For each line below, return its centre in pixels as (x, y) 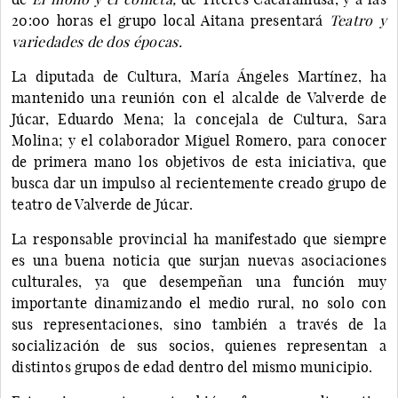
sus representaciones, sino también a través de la (199, 324)
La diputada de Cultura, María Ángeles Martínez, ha (199, 76)
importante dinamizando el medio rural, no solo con (199, 302)
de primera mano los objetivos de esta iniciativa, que (199, 161)
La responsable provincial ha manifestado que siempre (199, 239)
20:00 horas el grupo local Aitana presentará (171, 20)
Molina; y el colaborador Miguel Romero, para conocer (199, 140)
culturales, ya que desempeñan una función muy (199, 281)
